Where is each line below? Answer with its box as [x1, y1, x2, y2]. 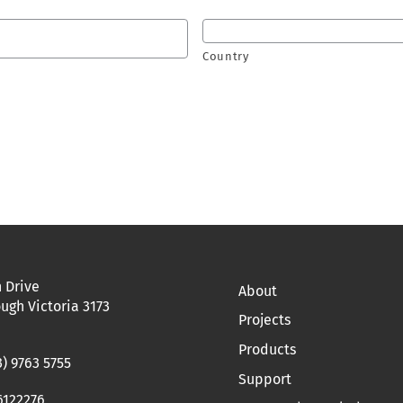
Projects [238, 311, 291, 329]
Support [238, 370, 291, 388]
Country [202, 49, 249, 63]
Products [238, 340, 296, 358]
